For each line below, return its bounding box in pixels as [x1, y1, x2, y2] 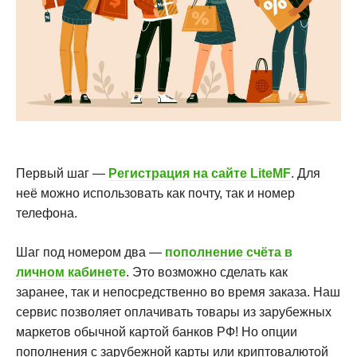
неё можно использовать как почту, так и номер [16, 186, 295, 201]
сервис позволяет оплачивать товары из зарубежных [16, 305, 331, 320]
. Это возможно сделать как [126, 265, 288, 280]
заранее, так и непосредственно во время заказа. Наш [16, 285, 340, 300]
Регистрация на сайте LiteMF [108, 167, 291, 181]
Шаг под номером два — [16, 245, 162, 260]
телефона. [16, 206, 80, 221]
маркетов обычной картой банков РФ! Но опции [16, 325, 297, 339]
